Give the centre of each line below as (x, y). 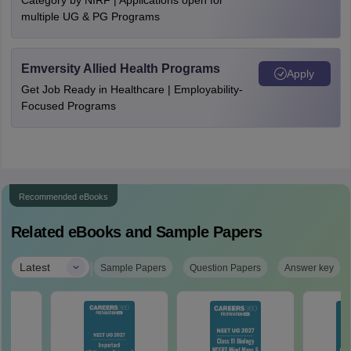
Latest (34, 267)
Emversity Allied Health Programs (120, 69)
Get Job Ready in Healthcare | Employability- (132, 89)
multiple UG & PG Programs (90, 16)
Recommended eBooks (63, 197)
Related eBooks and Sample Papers (136, 232)
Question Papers (225, 268)
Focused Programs (68, 106)
